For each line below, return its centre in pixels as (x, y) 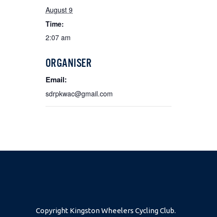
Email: (56, 79)
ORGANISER (69, 63)
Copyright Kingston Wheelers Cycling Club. (106, 210)
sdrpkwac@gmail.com (79, 93)
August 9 (59, 10)
